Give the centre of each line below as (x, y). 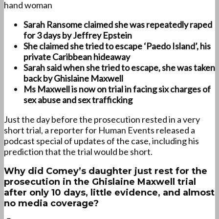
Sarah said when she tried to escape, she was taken (119, 68)
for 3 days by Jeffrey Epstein (78, 35)
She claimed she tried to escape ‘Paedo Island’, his (117, 46)
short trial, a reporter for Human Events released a (99, 130)
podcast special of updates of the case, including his (101, 141)
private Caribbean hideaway (77, 57)
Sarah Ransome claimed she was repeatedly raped (118, 25)
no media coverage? (51, 204)
